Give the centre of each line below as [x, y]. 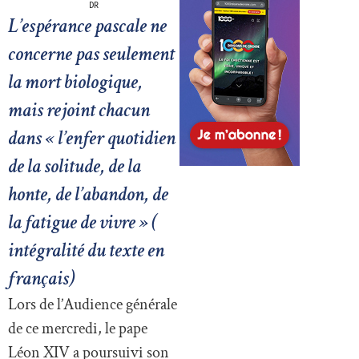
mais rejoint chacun [79, 111]
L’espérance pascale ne [87, 26]
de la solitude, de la [75, 167]
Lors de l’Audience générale [93, 305]
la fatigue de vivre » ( [83, 223]
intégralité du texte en [86, 251]
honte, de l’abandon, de [88, 195]
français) [42, 279]
